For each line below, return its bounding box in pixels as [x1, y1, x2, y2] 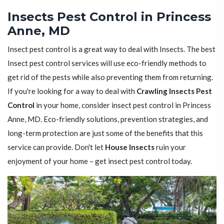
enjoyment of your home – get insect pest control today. [7, 156, 192, 166]
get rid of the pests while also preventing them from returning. [7, 72, 213, 82]
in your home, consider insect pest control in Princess [34, 100, 211, 110]
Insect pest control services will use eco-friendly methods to [7, 58, 206, 68]
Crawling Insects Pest [136, 86, 212, 96]
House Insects [105, 142, 154, 152]
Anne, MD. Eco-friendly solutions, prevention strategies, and [7, 114, 208, 124]
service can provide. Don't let [7, 142, 105, 152]
